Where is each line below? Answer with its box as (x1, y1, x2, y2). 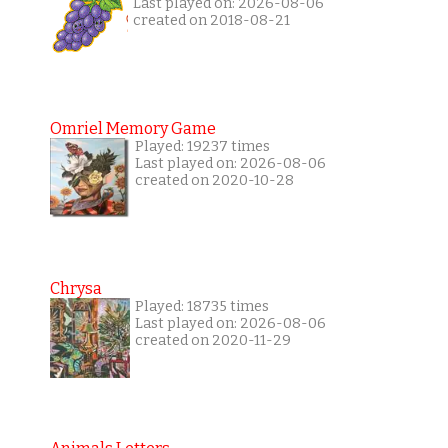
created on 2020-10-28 (134, 172, 294, 190)
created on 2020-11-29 (134, 332, 291, 350)
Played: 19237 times (134, 138, 270, 156)
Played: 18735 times (134, 298, 269, 316)
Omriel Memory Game (49, 119, 216, 139)
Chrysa (49, 279, 102, 299)
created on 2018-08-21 (132, 12, 290, 30)
